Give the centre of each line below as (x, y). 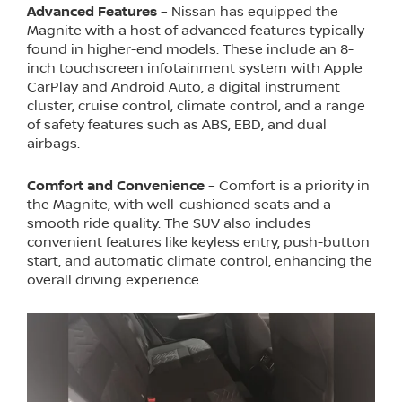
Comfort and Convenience (116, 186)
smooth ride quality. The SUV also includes (169, 224)
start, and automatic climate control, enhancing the (200, 262)
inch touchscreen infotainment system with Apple (195, 69)
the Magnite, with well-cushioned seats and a (179, 205)
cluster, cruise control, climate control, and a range (196, 106)
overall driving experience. (114, 280)
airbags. (53, 144)
